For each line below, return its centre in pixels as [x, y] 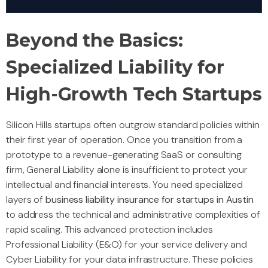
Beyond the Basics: [95, 41]
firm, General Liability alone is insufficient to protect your [127, 170]
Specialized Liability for [115, 68]
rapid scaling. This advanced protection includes [110, 230]
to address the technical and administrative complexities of [133, 215]
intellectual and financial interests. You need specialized [125, 185]
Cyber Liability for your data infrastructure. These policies [130, 260]
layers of [26, 200]
